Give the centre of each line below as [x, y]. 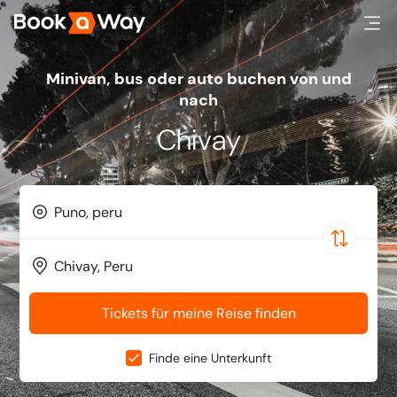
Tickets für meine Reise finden [198, 313]
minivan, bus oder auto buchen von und [53, 79]
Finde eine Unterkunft [210, 358]
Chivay [198, 140]
